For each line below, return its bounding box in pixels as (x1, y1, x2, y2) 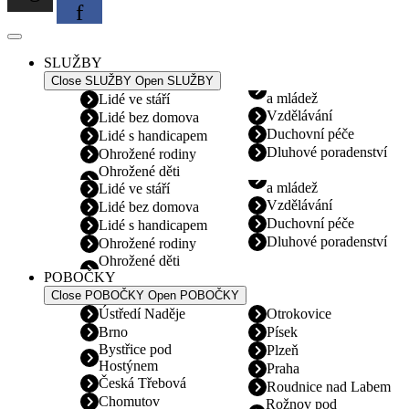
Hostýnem (98, 357, 158, 373)
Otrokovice (267, 305, 331, 321)
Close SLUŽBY (51, 73, 131, 88)
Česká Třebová (99, 374, 186, 391)
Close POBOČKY (51, 288, 144, 302)
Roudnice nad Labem (267, 378, 391, 394)
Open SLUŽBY (135, 73, 214, 88)
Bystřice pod (98, 341, 172, 357)
